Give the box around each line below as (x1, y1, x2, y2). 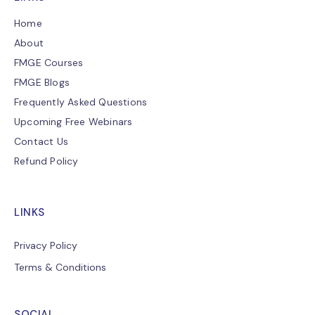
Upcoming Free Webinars (14, 115, 133, 129)
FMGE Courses (14, 56, 84, 70)
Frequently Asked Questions (14, 96, 148, 109)
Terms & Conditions (14, 261, 106, 274)
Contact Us (14, 135, 68, 148)
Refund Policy (14, 155, 79, 168)
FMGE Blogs (14, 76, 70, 89)
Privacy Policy (14, 239, 77, 252)
